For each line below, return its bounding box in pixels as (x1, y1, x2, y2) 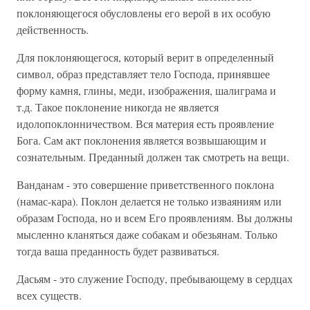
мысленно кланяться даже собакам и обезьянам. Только (17, 227, 277, 241)
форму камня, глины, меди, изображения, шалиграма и (17, 83, 276, 98)
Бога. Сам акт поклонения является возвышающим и (17, 133, 266, 147)
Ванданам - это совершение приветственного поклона (17, 177, 274, 192)
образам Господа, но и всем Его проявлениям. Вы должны (17, 210, 293, 225)
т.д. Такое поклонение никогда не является (17, 100, 219, 114)
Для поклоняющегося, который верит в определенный (17, 50, 274, 64)
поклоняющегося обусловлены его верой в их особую (17, 6, 271, 20)
